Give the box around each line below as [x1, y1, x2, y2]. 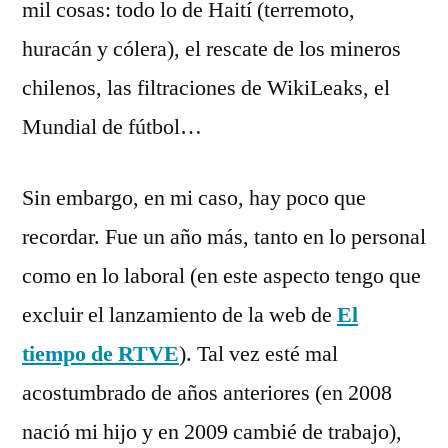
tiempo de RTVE [22, 339, 179, 368]
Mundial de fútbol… [22, 112, 202, 141]
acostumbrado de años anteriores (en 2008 [22, 378, 392, 407]
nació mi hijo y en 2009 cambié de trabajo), [22, 417, 402, 446]
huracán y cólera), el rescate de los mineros [22, 34, 401, 63]
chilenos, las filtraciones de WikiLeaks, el [22, 73, 390, 102]
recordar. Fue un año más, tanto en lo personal [22, 222, 426, 251]
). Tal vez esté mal [179, 339, 338, 368]
